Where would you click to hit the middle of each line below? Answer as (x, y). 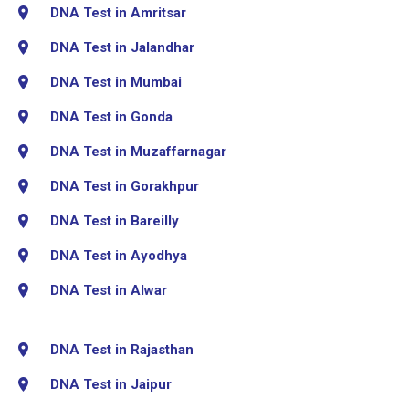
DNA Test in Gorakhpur (125, 186)
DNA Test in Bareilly (115, 220)
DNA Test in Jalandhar (122, 47)
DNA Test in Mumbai (116, 82)
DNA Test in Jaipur (111, 384)
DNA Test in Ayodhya (119, 255)
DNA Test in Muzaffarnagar (138, 151)
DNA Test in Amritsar (118, 12)
